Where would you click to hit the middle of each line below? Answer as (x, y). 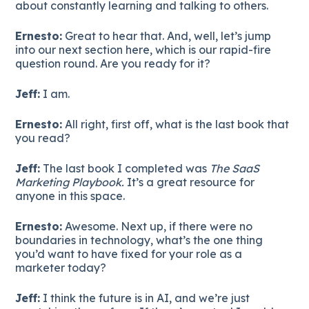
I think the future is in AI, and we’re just (145, 298)
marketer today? (61, 267)
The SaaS (235, 168)
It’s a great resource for (190, 182)
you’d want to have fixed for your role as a (129, 253)
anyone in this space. (70, 196)
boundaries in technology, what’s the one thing (139, 240)
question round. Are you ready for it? (113, 63)
